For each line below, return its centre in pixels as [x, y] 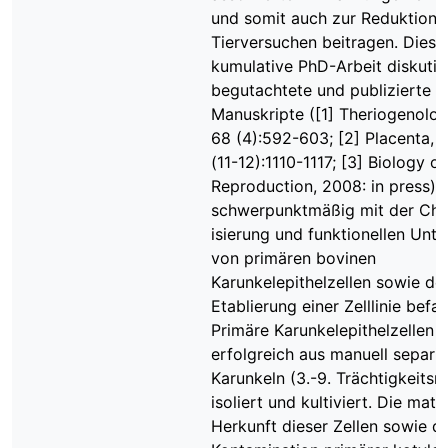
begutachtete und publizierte [321, 90]
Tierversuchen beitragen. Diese [328, 42]
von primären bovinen [293, 258]
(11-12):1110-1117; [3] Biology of [328, 162]
